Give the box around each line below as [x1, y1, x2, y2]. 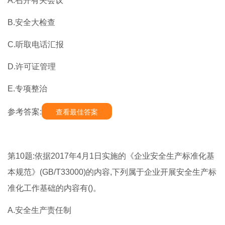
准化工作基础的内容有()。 [8, 184, 101, 193]
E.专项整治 [8, 84, 47, 93]
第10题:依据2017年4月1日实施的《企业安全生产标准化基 [8, 152, 214, 161]
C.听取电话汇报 [8, 40, 64, 49]
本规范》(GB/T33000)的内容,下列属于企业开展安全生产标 [8, 168, 216, 177]
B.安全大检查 [8, 18, 55, 27]
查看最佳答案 [56, 108, 98, 117]
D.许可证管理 [8, 62, 56, 71]
